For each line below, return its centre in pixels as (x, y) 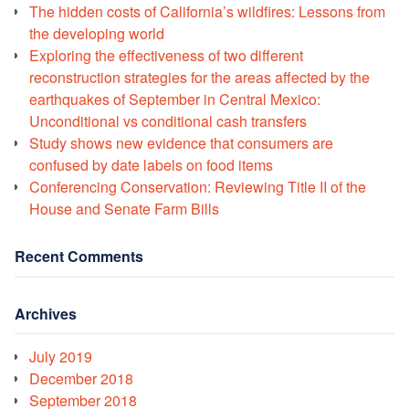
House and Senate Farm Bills (124, 208)
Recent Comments (79, 256)
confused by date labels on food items (151, 164)
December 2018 (81, 379)
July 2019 (61, 357)
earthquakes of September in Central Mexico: (175, 99)
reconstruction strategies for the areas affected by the (199, 77)
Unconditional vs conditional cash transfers (168, 121)
